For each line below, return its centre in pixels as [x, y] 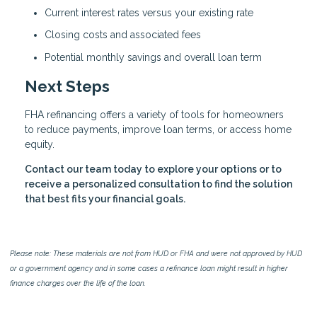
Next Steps [67, 86]
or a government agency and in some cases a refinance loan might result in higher [149, 269]
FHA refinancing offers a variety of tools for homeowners [154, 115]
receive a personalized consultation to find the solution [158, 184]
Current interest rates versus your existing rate [149, 12]
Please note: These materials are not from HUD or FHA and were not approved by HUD [156, 254]
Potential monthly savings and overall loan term [153, 57]
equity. [40, 145]
